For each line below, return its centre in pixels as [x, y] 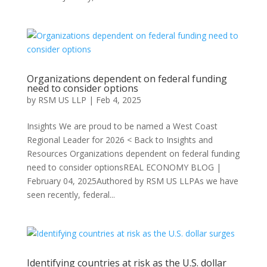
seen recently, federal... [71, 195]
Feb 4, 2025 [118, 100]
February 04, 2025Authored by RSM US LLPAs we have [132, 181]
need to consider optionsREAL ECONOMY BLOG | [124, 167]
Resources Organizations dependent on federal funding [133, 153]
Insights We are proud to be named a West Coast [122, 126]
